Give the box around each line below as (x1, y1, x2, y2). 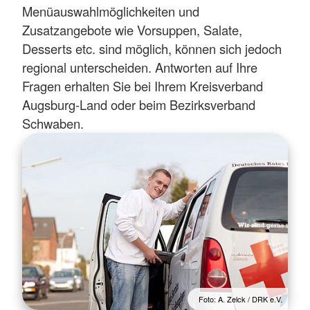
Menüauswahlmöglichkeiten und (22, 1, 199, 20)
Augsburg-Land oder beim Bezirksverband (22, 95, 255, 113)
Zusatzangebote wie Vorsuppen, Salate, (22, 20, 242, 39)
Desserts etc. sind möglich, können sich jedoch (22, 39, 282, 57)
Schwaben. (22, 113, 84, 132)
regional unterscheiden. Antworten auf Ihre (22, 57, 257, 76)
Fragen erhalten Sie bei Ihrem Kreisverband (22, 76, 263, 95)
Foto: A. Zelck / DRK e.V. (199, 293, 282, 304)
